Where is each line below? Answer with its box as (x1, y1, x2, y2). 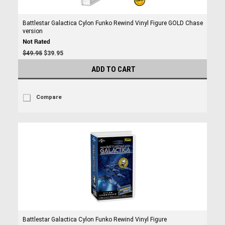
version (22, 28, 43, 35)
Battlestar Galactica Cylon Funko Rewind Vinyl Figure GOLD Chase (22, 20, 203, 27)
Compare (36, 94, 62, 100)
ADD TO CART (91, 65, 136, 74)
